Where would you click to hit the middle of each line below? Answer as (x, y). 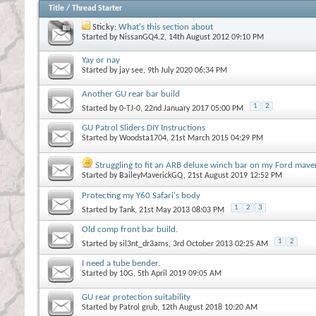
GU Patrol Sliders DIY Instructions (144, 128)
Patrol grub (138, 307)
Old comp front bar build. (130, 229)
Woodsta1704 (143, 138)
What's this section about (166, 27)
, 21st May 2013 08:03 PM (180, 210)
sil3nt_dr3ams (144, 244)
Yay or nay (101, 60)
